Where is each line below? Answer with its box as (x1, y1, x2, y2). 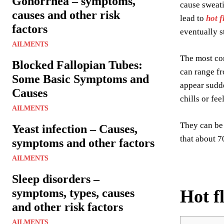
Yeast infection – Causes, (12, 122, 137, 135)
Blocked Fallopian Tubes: (12, 58, 142, 71)
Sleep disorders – (12, 172, 99, 185)
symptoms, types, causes (12, 186, 134, 199)
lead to (180, 13, 206, 23)
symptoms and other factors (12, 136, 154, 149)
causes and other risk (12, 8, 120, 21)
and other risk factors (12, 200, 123, 213)
